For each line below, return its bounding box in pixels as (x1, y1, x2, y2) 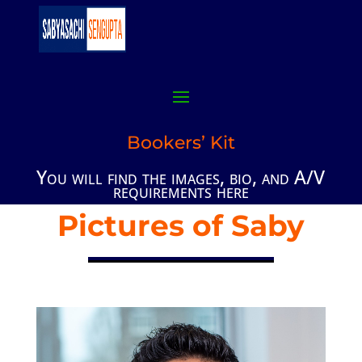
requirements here (112, 178, 249, 204)
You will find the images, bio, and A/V (36, 164, 326, 190)
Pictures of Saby (57, 208, 305, 243)
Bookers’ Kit (126, 132, 235, 154)
